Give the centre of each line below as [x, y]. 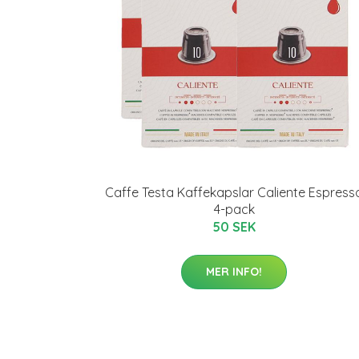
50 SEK [234, 227]
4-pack [234, 209]
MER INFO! [234, 272]
